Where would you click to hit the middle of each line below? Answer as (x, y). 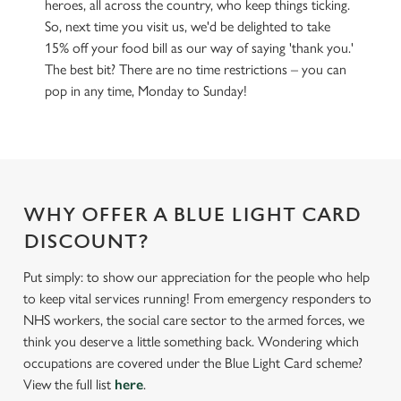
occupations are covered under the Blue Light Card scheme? (193, 363)
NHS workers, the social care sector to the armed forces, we (194, 320)
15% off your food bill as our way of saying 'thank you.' (199, 48)
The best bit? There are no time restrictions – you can (196, 69)
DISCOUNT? (86, 242)
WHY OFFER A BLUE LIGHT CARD (192, 215)
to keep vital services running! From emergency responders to (197, 299)
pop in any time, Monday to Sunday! (146, 91)
